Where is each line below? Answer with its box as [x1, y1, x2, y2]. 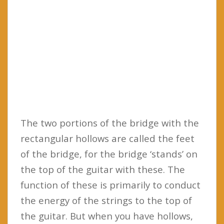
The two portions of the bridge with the [20, 116, 199, 129]
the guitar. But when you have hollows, [20, 209, 193, 222]
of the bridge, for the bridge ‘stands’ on [20, 147, 197, 160]
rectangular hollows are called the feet [20, 131, 194, 144]
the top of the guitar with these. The [20, 162, 185, 175]
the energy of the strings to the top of [20, 193, 192, 206]
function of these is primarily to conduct [20, 178, 200, 191]
